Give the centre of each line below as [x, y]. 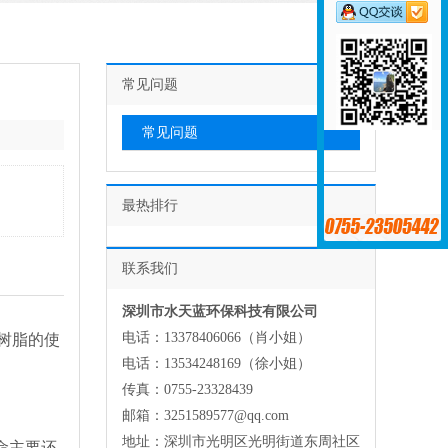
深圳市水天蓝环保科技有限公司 [220, 311]
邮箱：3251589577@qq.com [205, 415]
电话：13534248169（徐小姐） [216, 363]
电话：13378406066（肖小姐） [216, 337]
